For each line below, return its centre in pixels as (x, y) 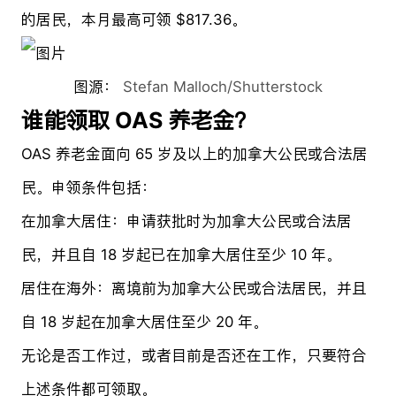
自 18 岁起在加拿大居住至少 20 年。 (144, 321)
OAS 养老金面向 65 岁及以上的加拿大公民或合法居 (194, 153)
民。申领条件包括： (88, 187)
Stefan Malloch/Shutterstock (223, 86)
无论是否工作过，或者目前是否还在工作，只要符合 (194, 355)
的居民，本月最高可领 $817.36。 (133, 19)
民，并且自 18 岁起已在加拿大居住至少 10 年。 (181, 254)
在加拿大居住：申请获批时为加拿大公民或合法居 (186, 221)
